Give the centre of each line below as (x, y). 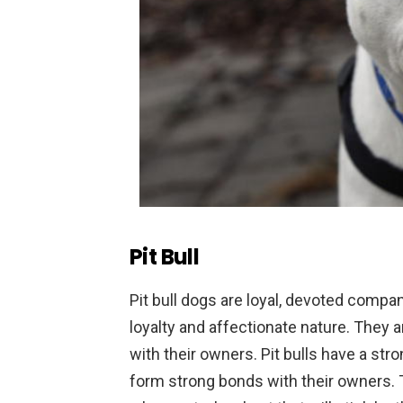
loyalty (152, 327)
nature (322, 327)
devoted (313, 300)
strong (190, 381)
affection (240, 327)
